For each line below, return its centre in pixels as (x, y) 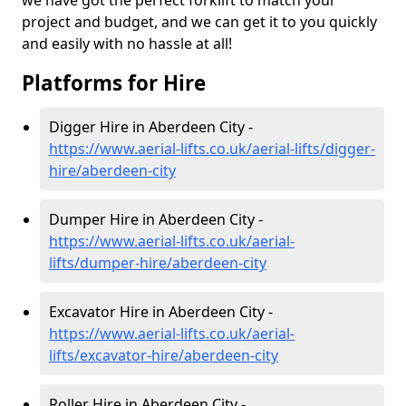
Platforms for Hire (114, 83)
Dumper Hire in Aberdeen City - (156, 219)
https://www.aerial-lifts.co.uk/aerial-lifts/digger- (212, 149)
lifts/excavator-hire (114, 355)
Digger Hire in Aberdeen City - (151, 127)
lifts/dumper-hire (108, 263)
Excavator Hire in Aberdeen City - (161, 312)
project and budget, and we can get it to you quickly (199, 22)
